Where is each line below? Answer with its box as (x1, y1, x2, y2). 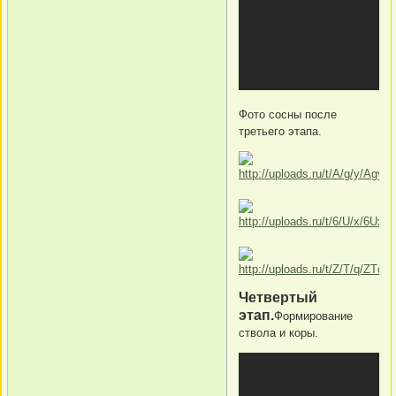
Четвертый (239, 290, 317, 306)
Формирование (274, 309, 353, 324)
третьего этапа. (239, 125, 322, 139)
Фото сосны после (239, 108, 337, 122)
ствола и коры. (239, 326, 318, 340)
